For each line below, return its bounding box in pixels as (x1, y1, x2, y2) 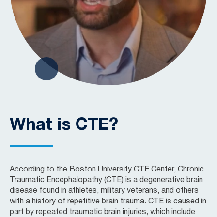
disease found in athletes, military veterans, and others (10, 187, 199, 194)
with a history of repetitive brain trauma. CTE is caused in (10, 198, 206, 205)
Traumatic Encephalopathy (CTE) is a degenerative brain (10, 176, 203, 184)
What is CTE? (10, 117, 118, 133)
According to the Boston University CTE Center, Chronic (10, 166, 204, 173)
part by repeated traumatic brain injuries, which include (10, 208, 195, 216)
